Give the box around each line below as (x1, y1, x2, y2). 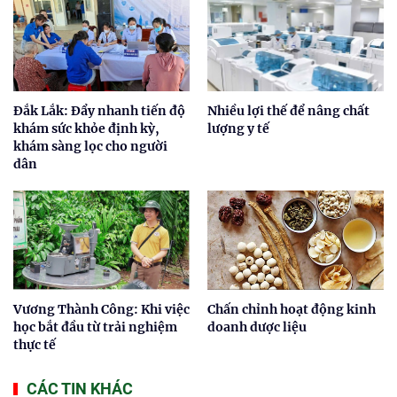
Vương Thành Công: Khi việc (13, 301, 190, 318)
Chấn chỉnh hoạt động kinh (207, 301, 376, 318)
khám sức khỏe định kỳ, (13, 121, 160, 137)
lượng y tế (207, 121, 269, 137)
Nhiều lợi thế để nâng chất (207, 103, 370, 120)
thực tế (13, 337, 56, 354)
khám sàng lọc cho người (13, 138, 167, 155)
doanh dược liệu (207, 319, 307, 336)
